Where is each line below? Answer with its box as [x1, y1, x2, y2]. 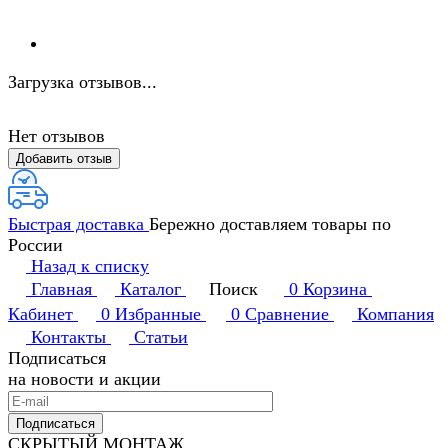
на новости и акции [8, 369, 161, 390]
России [8, 235, 63, 256]
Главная [31, 279, 92, 300]
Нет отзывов [8, 126, 105, 147]
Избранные [115, 304, 201, 325]
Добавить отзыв [16, 151, 112, 167]
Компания [357, 304, 434, 325]
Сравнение [245, 304, 329, 325]
